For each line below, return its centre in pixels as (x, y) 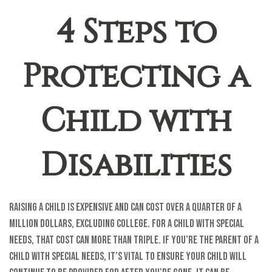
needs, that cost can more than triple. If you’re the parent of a (134, 240)
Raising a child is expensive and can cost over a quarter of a (125, 207)
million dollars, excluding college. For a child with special (127, 224)
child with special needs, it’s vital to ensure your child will (128, 257)
